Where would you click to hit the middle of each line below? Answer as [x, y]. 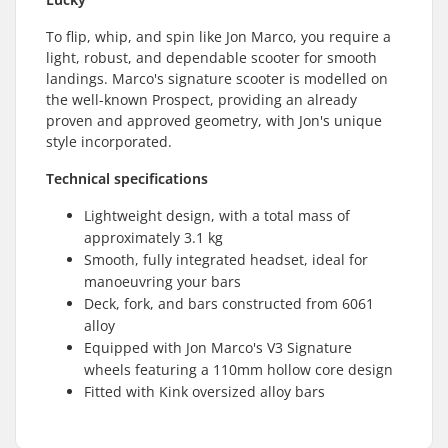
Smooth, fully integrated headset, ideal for [226, 259]
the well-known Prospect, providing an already [201, 99]
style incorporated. [109, 141]
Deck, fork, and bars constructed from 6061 [229, 303]
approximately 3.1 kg [153, 237]
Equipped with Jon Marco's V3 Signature [218, 347]
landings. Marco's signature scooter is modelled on [217, 78]
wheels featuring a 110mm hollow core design [238, 369]
